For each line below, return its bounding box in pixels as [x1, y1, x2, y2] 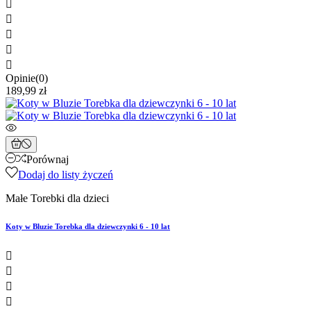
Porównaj [26, 153, 69, 166]
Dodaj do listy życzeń [18, 169, 113, 181]
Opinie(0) [6, 72, 48, 85]
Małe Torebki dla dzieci [6, 192, 109, 205]
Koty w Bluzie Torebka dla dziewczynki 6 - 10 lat [6, 222, 170, 231]
